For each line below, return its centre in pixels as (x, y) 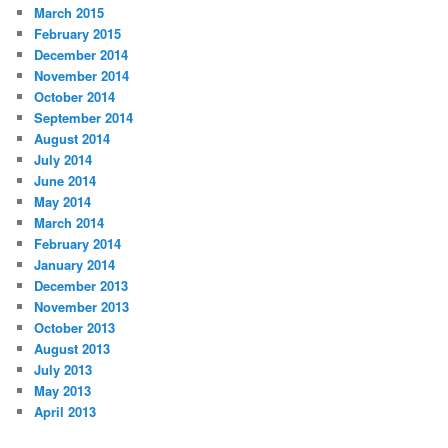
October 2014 (75, 96)
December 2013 (81, 285)
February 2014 (78, 243)
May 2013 (63, 390)
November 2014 (82, 75)
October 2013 (75, 327)
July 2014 (63, 159)
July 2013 (63, 369)
